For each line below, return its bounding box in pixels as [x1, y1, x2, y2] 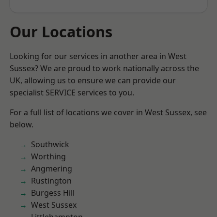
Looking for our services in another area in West [10, 51, 186, 62]
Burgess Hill [31, 187, 75, 198]
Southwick [31, 139, 69, 150]
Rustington [31, 175, 72, 186]
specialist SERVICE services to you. [10, 87, 134, 98]
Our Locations [10, 21, 112, 42]
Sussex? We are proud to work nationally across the [10, 63, 199, 74]
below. [10, 119, 33, 130]
